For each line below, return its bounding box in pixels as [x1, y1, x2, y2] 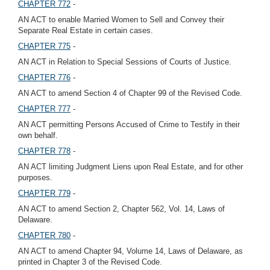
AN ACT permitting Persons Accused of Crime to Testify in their [18, 120, 240, 129]
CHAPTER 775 [18, 42, 71, 51]
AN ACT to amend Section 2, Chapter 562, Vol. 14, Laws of [18, 204, 225, 213]
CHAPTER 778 [18, 146, 71, 155]
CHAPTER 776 [18, 73, 71, 82]
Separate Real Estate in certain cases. [18, 26, 153, 35]
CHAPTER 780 [18, 231, 71, 240]
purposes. [18, 173, 52, 182]
